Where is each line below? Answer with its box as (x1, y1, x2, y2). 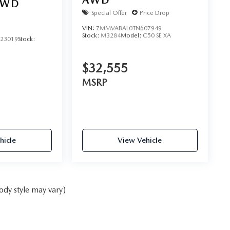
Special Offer (91, 9, 127, 16)
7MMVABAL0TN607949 (95, 25, 162, 32)
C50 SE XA (142, 32, 171, 40)
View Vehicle (118, 135, 162, 145)
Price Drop (139, 9, 169, 16)
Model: (120, 32, 143, 40)
